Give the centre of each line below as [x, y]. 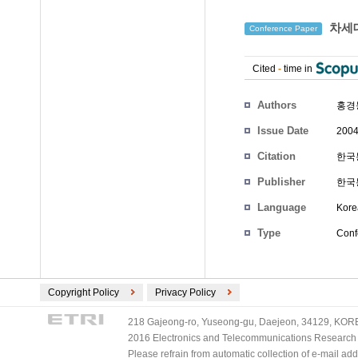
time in [298, 69]
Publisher [281, 182]
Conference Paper [283, 29]
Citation [276, 156]
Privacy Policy [185, 292]
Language [282, 207]
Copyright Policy [84, 292]
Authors [277, 105]
